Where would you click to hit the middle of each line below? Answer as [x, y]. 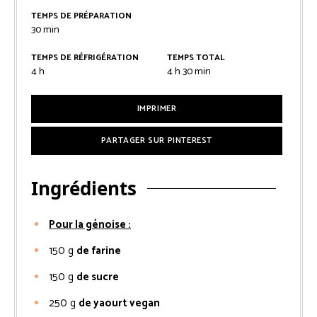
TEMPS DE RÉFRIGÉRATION [85, 57]
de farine [99, 250]
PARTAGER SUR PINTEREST [157, 140]
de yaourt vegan [119, 303]
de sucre [98, 277]
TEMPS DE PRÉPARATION [81, 16]
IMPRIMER [157, 108]
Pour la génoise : [90, 224]
